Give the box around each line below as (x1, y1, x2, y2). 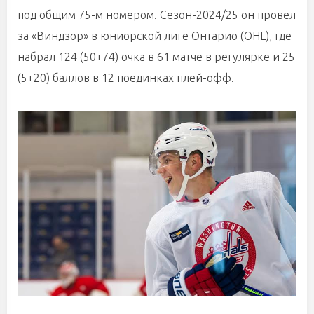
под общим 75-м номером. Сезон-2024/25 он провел (18, 8, 296, 21)
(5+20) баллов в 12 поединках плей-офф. (18, 71, 234, 84)
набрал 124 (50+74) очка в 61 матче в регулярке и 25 (18, 50, 295, 63)
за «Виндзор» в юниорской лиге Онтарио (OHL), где (18, 29, 292, 42)
